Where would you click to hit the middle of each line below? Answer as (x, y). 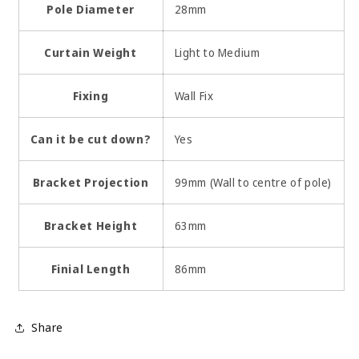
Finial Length (91, 268)
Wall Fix (194, 95)
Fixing (91, 95)
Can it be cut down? (91, 139)
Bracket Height (91, 225)
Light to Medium (217, 52)
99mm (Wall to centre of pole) (253, 182)
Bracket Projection (91, 182)
